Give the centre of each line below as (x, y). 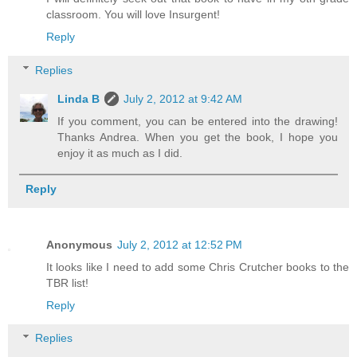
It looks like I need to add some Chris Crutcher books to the (198, 267)
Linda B (79, 98)
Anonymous (79, 244)
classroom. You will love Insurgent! (133, 15)
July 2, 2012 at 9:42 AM (183, 98)
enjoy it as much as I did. (120, 153)
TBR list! (67, 282)
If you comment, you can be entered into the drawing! (198, 121)
